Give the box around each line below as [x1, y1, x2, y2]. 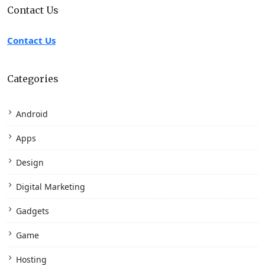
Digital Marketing [16, 180, 85, 192]
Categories [7, 72, 59, 85]
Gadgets [16, 205, 49, 216]
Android [16, 108, 48, 119]
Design [16, 156, 44, 168]
